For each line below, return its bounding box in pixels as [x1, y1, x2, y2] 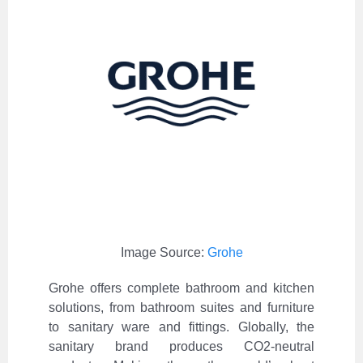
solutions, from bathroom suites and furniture [49, 301, 314, 315]
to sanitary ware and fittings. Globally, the [49, 320, 314, 335]
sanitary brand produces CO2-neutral [49, 340, 314, 354]
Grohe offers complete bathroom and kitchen [49, 281, 314, 296]
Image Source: [120, 246, 207, 260]
